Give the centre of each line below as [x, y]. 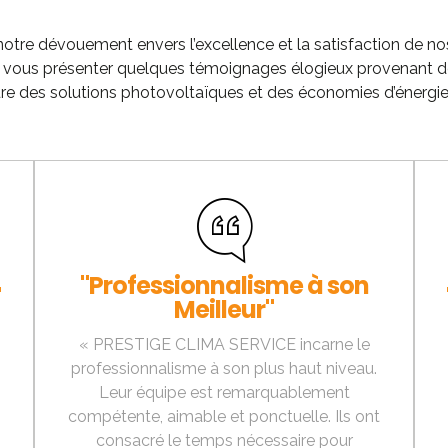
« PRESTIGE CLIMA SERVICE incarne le [224, 345]
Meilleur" [224, 310]
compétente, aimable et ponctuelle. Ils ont [224, 417]
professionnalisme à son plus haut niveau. [224, 369]
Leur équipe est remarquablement [224, 393]
